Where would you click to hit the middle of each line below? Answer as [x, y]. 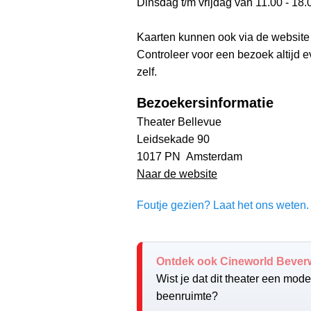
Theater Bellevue [179, 121]
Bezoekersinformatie [205, 102]
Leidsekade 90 [173, 139]
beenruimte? [187, 296]
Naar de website [177, 174]
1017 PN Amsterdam [190, 156]
